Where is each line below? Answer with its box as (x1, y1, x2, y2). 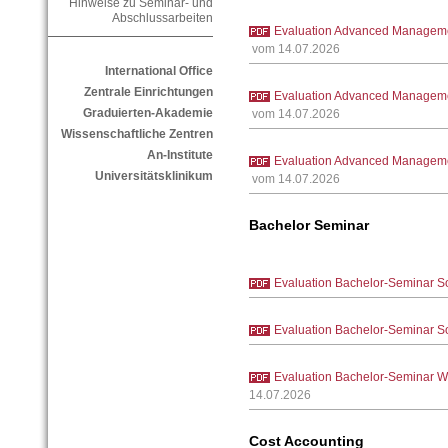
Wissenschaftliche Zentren (60, 127, 213, 142)
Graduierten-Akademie (82, 106, 213, 121)
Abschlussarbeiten (111, 11, 213, 26)
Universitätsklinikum (94, 169, 213, 184)
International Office (104, 64, 213, 79)
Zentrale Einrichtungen (83, 85, 213, 100)
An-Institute (146, 148, 213, 163)
